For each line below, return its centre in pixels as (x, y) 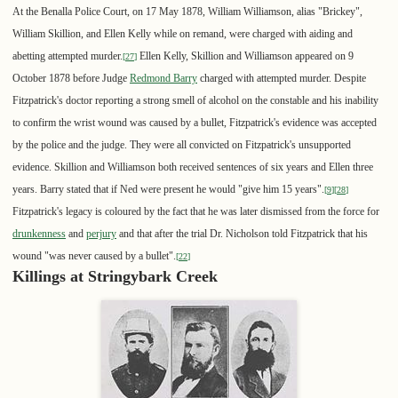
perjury (101, 234)
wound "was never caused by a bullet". (94, 256)
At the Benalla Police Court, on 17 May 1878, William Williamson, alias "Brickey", (187, 12)
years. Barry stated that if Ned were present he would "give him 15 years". (168, 190)
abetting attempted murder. (68, 56)
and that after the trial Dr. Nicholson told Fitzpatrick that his (242, 234)
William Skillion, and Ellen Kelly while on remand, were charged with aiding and (183, 34)
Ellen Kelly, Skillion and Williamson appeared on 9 (245, 56)
